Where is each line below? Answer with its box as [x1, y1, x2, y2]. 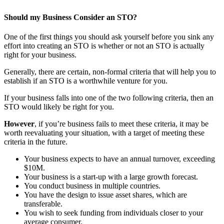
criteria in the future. [4, 137, 67, 146]
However [4, 119, 34, 128]
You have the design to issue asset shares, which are [24, 190, 187, 199]
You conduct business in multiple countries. [24, 181, 160, 190]
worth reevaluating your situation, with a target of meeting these [4, 128, 204, 137]
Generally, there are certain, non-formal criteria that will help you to [4, 67, 216, 76]
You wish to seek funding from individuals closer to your [24, 208, 203, 217]
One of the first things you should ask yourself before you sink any [4, 32, 214, 41]
